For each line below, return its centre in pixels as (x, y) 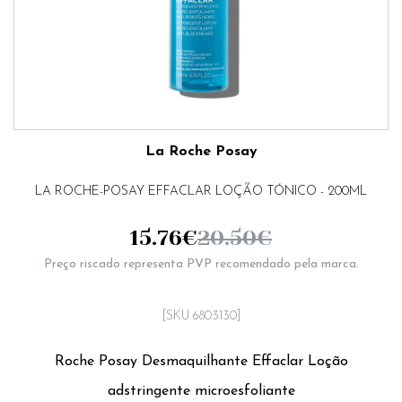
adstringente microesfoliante (201, 391)
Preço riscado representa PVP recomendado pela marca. (201, 265)
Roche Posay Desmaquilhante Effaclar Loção (201, 361)
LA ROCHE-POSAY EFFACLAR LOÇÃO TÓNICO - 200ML (201, 192)
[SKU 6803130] (201, 317)
